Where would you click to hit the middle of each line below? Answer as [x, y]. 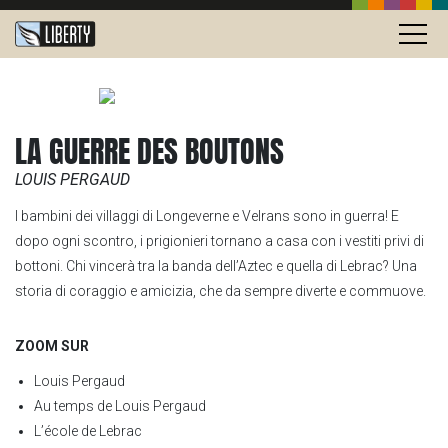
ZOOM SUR [52, 346]
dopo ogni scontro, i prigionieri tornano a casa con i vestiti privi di [219, 241]
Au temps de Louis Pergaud [120, 406]
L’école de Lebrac [88, 431]
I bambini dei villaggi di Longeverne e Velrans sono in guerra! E [207, 216]
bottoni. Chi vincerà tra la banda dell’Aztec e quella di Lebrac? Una [216, 266]
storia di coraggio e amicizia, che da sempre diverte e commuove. [220, 291]
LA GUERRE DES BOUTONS [149, 151]
